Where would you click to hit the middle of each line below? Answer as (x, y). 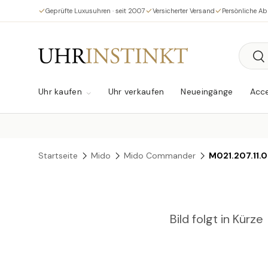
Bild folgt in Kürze (216, 219)
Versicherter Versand (184, 10)
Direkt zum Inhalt (91, 22)
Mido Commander (160, 156)
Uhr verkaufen (136, 92)
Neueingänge (207, 92)
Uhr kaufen (60, 92)
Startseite (58, 156)
